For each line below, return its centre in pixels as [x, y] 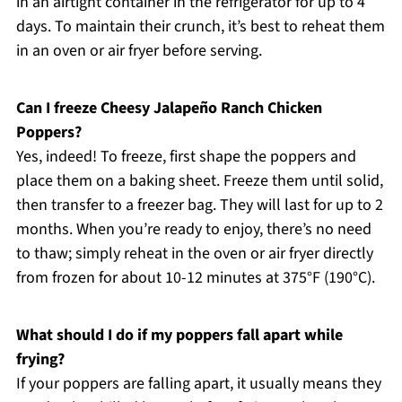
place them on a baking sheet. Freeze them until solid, [199, 180]
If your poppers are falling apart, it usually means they [198, 383]
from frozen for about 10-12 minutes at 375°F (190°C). [195, 277]
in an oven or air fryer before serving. [139, 50]
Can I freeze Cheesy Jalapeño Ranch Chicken [169, 108]
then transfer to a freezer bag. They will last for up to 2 [199, 205]
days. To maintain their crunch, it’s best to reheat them [200, 26]
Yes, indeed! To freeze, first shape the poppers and [186, 156]
